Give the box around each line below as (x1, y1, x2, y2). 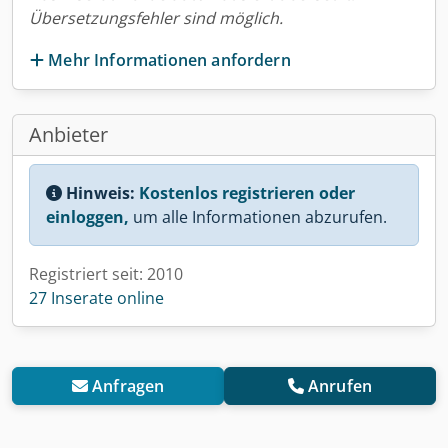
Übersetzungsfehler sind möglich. (29, 7, 283, 29)
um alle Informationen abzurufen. (129, 205, 387, 228)
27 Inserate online (29, 286, 164, 309)
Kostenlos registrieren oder (139, 181, 355, 204)
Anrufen (308, 374, 373, 397)
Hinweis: (62, 181, 139, 204)
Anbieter (29, 120, 108, 148)
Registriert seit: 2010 (29, 262, 183, 285)
